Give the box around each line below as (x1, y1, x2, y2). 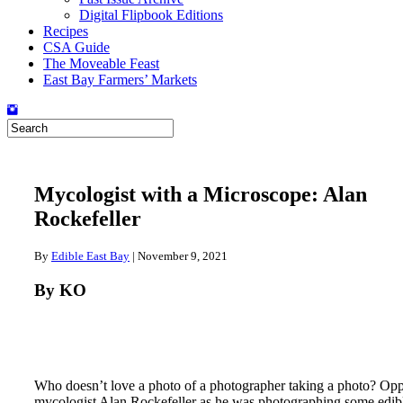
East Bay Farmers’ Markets (43, 72, 197, 87)
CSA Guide (43, 40, 110, 55)
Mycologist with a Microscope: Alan (34, 182, 367, 206)
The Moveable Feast (43, 56, 159, 71)
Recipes (43, 23, 88, 39)
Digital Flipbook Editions (79, 7, 223, 22)
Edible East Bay (51, 248, 130, 263)
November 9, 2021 (138, 248, 228, 263)
